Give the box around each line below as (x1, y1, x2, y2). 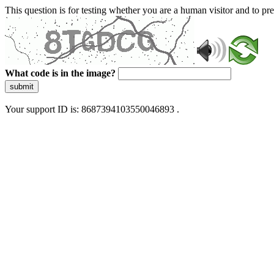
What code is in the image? (5, 68, 116, 78)
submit (10, 82, 34, 91)
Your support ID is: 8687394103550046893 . (5, 104, 179, 114)
